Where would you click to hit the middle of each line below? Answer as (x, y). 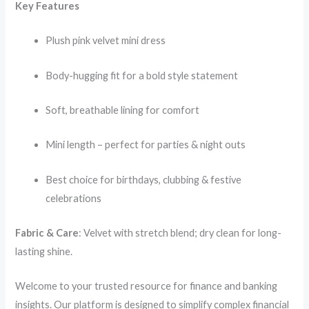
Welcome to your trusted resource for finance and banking (147, 286)
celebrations (74, 198)
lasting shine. (44, 252)
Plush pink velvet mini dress (106, 41)
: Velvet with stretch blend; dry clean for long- (180, 233)
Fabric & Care (47, 233)
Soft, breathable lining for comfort (123, 110)
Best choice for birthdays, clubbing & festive (144, 179)
